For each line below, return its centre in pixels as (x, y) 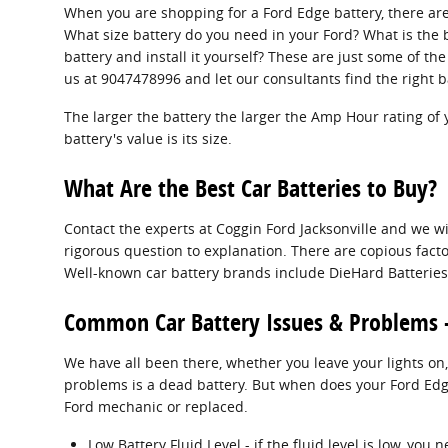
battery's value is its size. (148, 138)
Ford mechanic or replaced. (156, 406)
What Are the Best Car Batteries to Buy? (250, 187)
